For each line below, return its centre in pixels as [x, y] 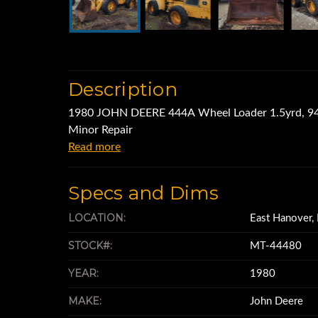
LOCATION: [97, 218]
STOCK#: [90, 246]
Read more [94, 147]
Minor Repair [100, 130]
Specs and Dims [144, 193]
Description [123, 89]
